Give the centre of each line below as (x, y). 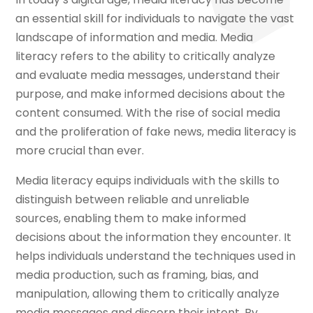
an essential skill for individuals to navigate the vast (155, 19)
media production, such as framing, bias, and (137, 275)
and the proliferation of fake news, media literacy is (156, 132)
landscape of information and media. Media (134, 38)
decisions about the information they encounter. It (154, 238)
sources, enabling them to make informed (131, 219)
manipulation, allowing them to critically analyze (148, 294)
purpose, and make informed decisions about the (151, 94)
